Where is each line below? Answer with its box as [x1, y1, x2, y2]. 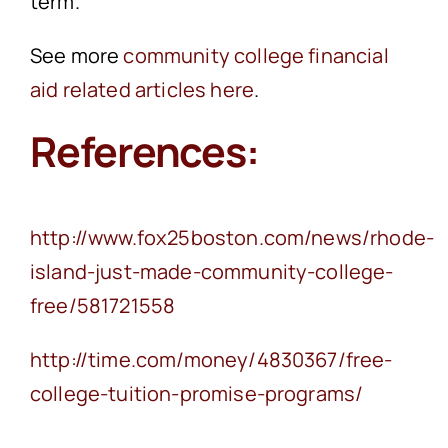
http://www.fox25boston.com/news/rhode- [29, 224, 435, 252]
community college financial [123, 41, 389, 69]
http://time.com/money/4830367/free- [29, 346, 393, 374]
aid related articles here [29, 75, 254, 103]
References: [29, 122, 259, 179]
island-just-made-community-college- [29, 258, 394, 286]
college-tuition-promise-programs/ [29, 380, 364, 408]
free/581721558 [29, 292, 176, 320]
